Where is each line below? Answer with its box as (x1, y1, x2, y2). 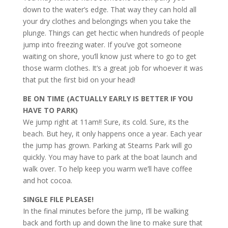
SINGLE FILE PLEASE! (22, 194, 94, 204)
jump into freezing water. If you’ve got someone (22, 40, 182, 49)
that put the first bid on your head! (22, 75, 135, 84)
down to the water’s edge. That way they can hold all (22, 5, 196, 14)
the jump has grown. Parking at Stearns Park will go (22, 140, 192, 150)
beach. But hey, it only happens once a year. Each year (22, 129, 202, 138)
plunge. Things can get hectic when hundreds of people (22, 28, 204, 38)
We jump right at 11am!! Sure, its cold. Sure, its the (22, 117, 189, 127)
